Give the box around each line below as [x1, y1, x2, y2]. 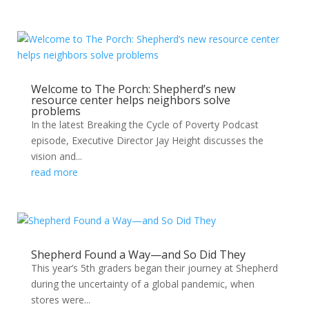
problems [30, 103, 81, 119]
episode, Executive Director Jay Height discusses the [30, 134, 263, 147]
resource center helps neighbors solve [30, 92, 230, 108]
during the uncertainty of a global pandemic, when [30, 277, 255, 290]
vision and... [30, 150, 82, 163]
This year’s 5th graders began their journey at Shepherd [30, 261, 278, 275]
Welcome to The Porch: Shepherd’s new [30, 81, 235, 97]
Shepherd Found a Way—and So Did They [30, 247, 246, 262]
